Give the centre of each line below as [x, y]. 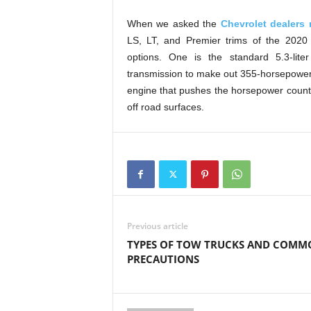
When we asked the [174, 24]
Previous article [157, 226]
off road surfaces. [165, 107]
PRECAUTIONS [163, 259]
